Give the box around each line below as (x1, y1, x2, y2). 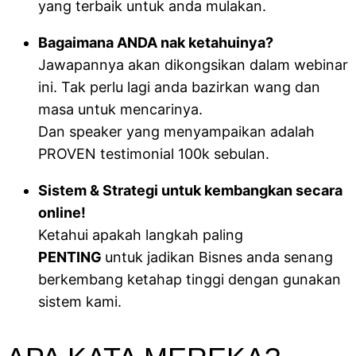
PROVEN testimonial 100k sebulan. (38, 145, 269, 162)
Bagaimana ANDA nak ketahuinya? (38, 34, 273, 51)
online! (38, 204, 86, 221)
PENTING (38, 249, 105, 265)
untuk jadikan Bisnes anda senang (105, 249, 333, 265)
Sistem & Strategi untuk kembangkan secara (38, 182, 342, 199)
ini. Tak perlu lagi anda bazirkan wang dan (38, 79, 320, 95)
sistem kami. (38, 293, 122, 310)
